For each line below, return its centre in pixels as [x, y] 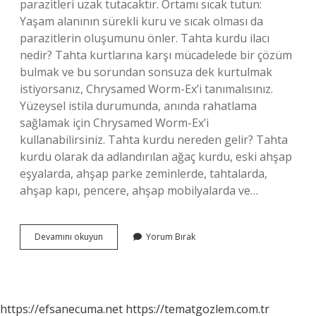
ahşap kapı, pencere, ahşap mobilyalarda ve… [139, 190]
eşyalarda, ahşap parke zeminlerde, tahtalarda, [144, 174]
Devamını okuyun [69, 237]
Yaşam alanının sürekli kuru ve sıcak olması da [141, 21]
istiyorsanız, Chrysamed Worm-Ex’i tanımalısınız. [146, 89]
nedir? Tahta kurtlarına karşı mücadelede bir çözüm [156, 55]
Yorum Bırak [171, 237]
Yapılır [115, 274]
